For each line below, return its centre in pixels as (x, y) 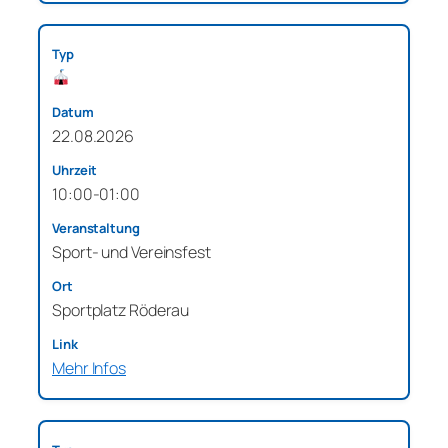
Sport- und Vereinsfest (131, 251)
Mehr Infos (89, 367)
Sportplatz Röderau (121, 309)
